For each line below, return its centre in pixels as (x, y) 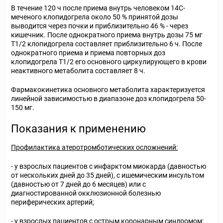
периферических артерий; (53, 202)
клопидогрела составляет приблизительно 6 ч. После (114, 44)
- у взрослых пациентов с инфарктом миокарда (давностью (109, 166)
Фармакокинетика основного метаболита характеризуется (108, 90)
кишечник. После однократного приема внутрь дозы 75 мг (107, 35)
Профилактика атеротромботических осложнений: (94, 147)
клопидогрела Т (37, 62)
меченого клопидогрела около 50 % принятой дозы (95, 17)
